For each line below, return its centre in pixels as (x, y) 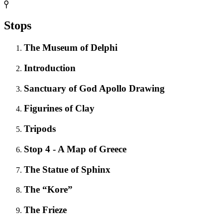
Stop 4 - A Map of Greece (75, 149)
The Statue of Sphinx (67, 169)
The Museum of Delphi (71, 48)
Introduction (50, 68)
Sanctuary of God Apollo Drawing (94, 88)
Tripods (40, 129)
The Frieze (45, 210)
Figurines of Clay (59, 109)
